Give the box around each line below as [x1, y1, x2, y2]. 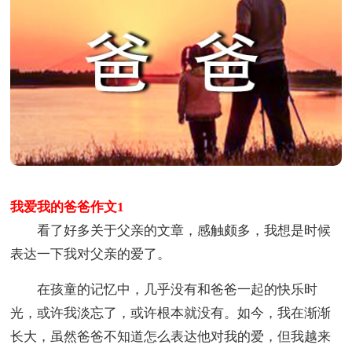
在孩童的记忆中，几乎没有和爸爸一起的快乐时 [10, 282, 318, 298]
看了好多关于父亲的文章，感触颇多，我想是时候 [10, 223, 332, 239]
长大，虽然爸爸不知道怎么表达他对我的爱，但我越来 [10, 329, 332, 345]
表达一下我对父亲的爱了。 [10, 247, 171, 262]
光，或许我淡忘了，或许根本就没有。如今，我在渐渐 [10, 306, 332, 321]
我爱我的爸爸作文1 [10, 200, 125, 215]
